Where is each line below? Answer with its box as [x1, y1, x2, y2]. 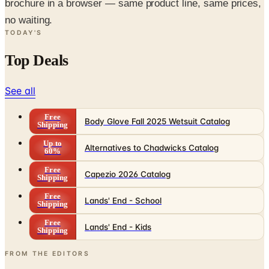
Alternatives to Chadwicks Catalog [85, 142, 219, 153]
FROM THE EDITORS [5, 249, 89, 258]
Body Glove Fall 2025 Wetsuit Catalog [85, 116, 230, 126]
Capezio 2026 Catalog [85, 169, 171, 179]
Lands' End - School [85, 195, 162, 205]
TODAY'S [5, 28, 43, 37]
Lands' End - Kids [85, 222, 151, 232]
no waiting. [5, 14, 53, 26]
